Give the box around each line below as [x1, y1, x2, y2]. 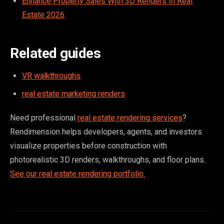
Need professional [10, 113, 77, 123]
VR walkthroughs [22, 71, 80, 81]
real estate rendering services [77, 113, 182, 123]
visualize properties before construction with [10, 141, 167, 151]
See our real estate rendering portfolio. [10, 169, 145, 179]
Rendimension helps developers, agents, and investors [10, 127, 202, 137]
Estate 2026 [22, 10, 64, 20]
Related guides [10, 45, 100, 62]
